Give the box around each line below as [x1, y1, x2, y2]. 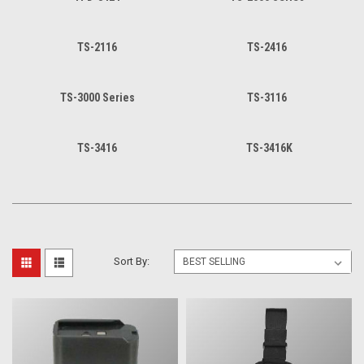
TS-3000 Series [59, 90, 135, 104]
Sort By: [114, 254, 150, 267]
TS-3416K [245, 141, 292, 154]
